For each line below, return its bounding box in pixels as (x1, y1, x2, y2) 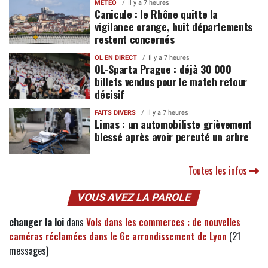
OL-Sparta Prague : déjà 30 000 (95, 60, 232, 77)
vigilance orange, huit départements (95, 18, 253, 34)
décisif (95, 86, 124, 102)
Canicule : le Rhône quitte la (95, 5, 218, 22)
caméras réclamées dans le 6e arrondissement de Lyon (9, 229, 227, 243)
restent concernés (95, 31, 175, 47)
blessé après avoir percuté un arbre (95, 128, 249, 144)
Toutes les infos (188, 163, 249, 178)
